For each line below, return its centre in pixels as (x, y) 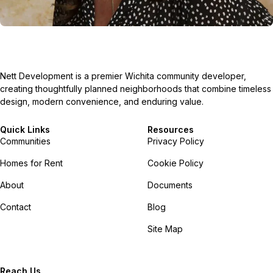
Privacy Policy (176, 141)
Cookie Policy (175, 163)
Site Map (165, 229)
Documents (170, 185)
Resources (171, 129)
